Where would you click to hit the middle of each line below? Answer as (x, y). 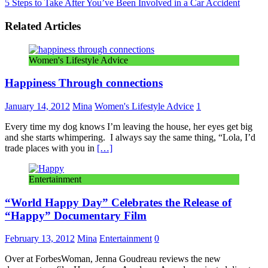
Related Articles (43, 26)
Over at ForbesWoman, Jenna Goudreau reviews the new (113, 259)
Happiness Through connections (84, 83)
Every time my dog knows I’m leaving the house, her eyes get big (129, 127)
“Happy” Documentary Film (76, 215)
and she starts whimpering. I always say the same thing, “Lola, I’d (130, 137)
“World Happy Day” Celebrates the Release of (118, 202)
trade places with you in (51, 148)
